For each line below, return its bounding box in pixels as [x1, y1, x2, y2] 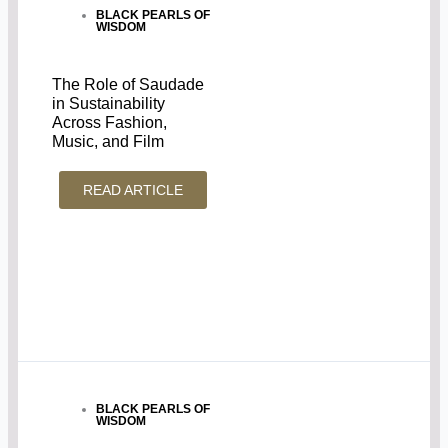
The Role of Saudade [52, 75, 205, 93]
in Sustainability [52, 94, 166, 112]
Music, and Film [52, 132, 165, 150]
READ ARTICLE [83, 181, 184, 198]
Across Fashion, [52, 113, 168, 131]
